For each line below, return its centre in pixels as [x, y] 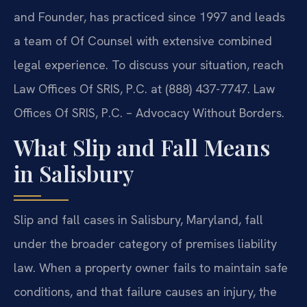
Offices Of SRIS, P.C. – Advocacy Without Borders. [149, 112]
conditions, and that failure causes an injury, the [145, 292]
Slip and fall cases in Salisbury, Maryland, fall [138, 220]
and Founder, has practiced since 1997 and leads [149, 16]
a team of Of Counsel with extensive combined [143, 40]
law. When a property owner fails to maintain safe [151, 268]
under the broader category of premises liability [145, 244]
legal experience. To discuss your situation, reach [149, 64]
